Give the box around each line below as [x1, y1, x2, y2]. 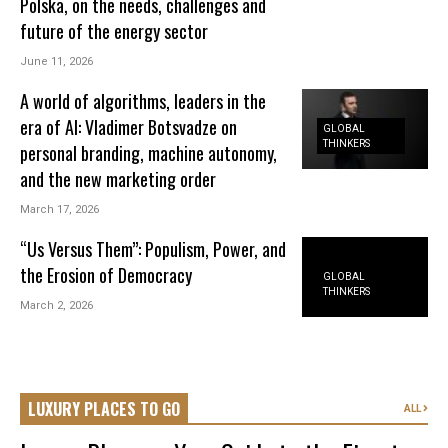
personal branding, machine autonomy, [20, 139, 278, 166]
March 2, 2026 [20, 298, 94, 312]
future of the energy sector [20, 17, 209, 44]
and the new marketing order [20, 165, 217, 192]
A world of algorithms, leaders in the [20, 87, 267, 114]
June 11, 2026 [20, 54, 94, 68]
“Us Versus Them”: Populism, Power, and [20, 235, 287, 262]
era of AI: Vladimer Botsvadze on [20, 113, 238, 140]
